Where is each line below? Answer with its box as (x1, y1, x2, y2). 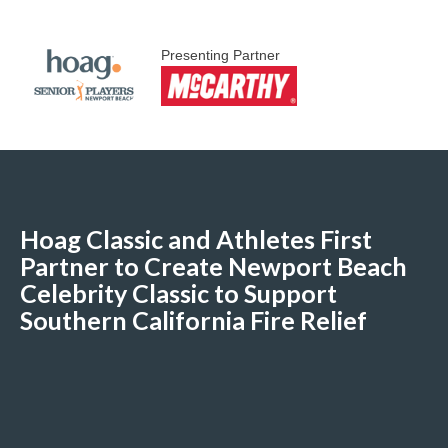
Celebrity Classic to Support (20, 278, 337, 309)
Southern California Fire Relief (20, 305, 367, 336)
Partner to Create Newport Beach (20, 251, 407, 282)
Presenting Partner (160, 46, 280, 63)
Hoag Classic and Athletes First (20, 224, 372, 255)
